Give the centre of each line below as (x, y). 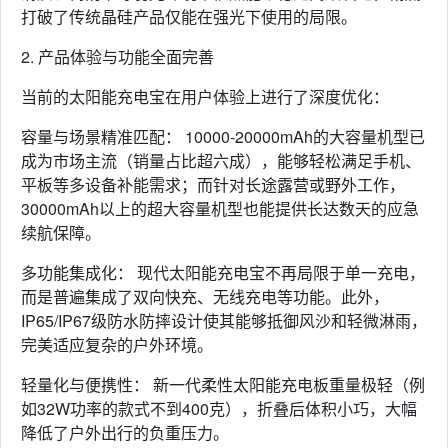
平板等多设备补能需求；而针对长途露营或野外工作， (213, 184)
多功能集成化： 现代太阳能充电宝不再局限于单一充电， (223, 272)
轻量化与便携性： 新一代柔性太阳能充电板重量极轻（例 (223, 384)
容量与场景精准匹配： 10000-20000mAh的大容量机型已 (223, 136)
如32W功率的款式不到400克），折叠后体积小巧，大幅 (219, 408)
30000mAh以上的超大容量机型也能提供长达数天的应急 (220, 208)
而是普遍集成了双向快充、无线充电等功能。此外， (205, 296)
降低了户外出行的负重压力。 (125, 432)
